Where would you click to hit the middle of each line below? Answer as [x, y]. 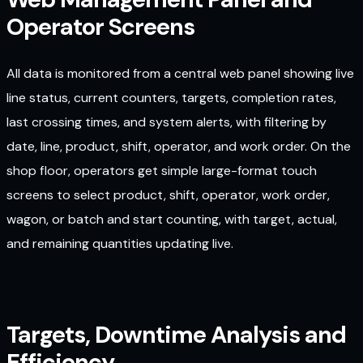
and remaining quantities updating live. [120, 244]
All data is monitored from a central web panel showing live [180, 74]
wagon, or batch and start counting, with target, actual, [172, 220]
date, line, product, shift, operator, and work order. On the [179, 147]
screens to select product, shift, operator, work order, [168, 195]
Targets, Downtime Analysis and [176, 334]
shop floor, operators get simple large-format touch [162, 171]
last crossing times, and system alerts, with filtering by [167, 122]
